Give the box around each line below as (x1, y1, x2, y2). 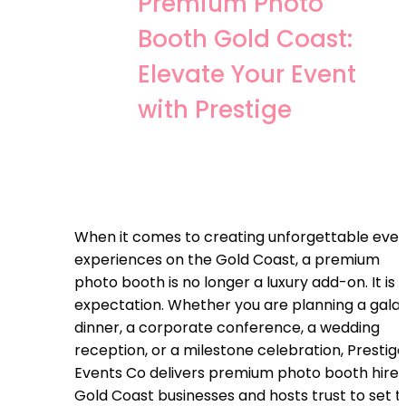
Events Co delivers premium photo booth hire (74, 362, 399, 383)
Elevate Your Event (138, 57, 356, 91)
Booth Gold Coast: (138, 22, 353, 55)
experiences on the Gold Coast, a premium (74, 248, 380, 270)
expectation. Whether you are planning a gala (74, 294, 401, 315)
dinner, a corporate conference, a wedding (74, 316, 380, 338)
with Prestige (138, 92, 292, 126)
